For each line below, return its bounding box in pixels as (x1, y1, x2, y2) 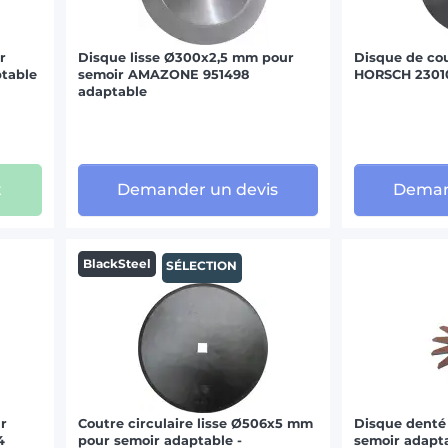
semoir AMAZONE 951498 (78, 66, 250, 82)
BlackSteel (82, 255, 151, 271)
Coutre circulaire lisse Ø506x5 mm (78, 415, 314, 431)
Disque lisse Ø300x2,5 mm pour (78, 49, 295, 65)
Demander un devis (117, 180, 279, 200)
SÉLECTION (166, 257, 238, 273)
